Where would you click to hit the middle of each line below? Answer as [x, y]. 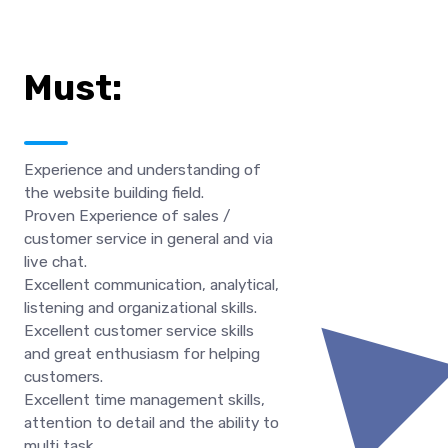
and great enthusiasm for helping [142, 353]
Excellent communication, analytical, [151, 284]
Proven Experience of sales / [127, 215]
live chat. [55, 261]
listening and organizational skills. [140, 307]
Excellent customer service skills [139, 330]
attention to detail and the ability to [151, 422]
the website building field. [114, 192]
